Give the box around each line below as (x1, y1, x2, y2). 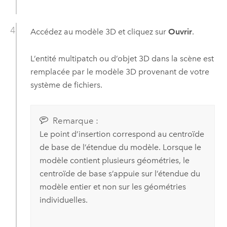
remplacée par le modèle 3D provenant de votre (30, 66, 209, 77)
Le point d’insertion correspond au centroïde (39, 129, 204, 139)
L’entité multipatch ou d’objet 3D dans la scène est (30, 53, 214, 63)
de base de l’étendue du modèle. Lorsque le (39, 142, 201, 153)
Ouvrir (168, 27, 192, 37)
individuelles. (39, 195, 88, 205)
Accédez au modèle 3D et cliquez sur (30, 27, 168, 37)
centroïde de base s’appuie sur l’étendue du (39, 169, 200, 179)
